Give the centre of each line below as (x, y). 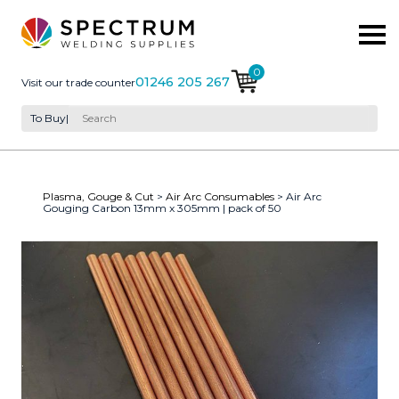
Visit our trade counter (78, 82)
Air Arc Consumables (220, 196)
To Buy (48, 118)
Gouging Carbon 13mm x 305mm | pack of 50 (162, 208)
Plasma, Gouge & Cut (98, 196)
